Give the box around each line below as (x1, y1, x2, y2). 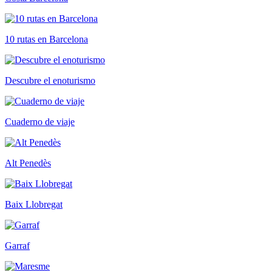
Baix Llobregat (5, 199, 63, 210)
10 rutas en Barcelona (5, 34, 88, 45)
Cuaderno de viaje (5, 117, 75, 127)
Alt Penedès (5, 158, 51, 169)
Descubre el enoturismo (5, 75, 95, 86)
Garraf (5, 240, 30, 251)
